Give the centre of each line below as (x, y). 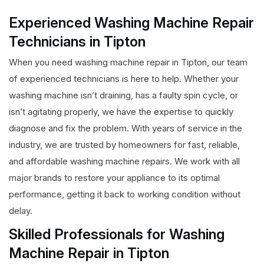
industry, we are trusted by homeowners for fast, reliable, (124, 145)
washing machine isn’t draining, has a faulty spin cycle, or (123, 95)
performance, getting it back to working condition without (125, 194)
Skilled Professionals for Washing (117, 235)
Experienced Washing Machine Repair (131, 23)
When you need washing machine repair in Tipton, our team (128, 62)
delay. (21, 211)
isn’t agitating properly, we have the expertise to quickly (121, 112)
